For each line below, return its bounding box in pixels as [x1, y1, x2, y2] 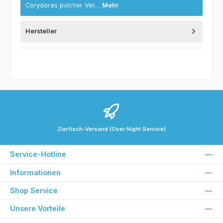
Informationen [10, 168, 61, 177]
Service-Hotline [10, 150, 66, 159]
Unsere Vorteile [10, 204, 65, 213]
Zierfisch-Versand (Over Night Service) [57, 125, 166, 133]
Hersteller [25, 27, 57, 35]
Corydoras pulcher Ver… [25, 1, 102, 9]
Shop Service [10, 186, 58, 195]
